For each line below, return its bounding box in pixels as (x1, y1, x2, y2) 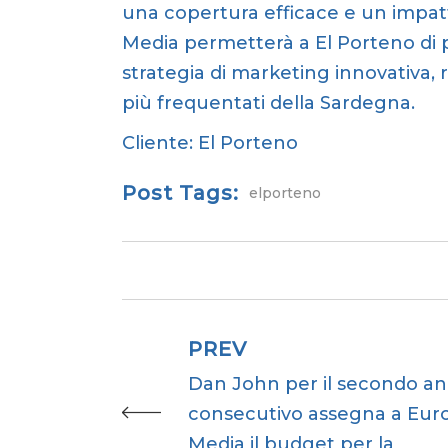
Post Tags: (122, 180, 239, 205)
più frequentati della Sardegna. (122, 91, 415, 114)
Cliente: (122, 131, 198, 154)
